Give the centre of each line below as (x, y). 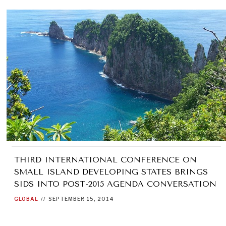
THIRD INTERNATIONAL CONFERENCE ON (106, 160)
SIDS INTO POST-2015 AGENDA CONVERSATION (116, 184)
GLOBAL (26, 199)
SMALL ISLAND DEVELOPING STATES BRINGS (111, 172)
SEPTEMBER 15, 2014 (81, 199)
